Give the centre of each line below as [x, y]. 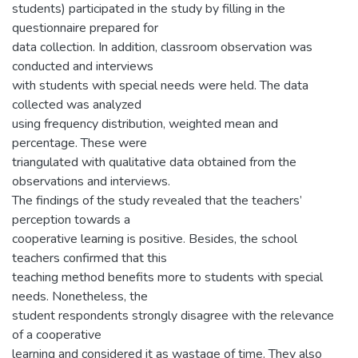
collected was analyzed [77, 104]
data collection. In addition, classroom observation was [162, 47]
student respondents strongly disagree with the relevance [173, 315]
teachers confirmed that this [89, 258]
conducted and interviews [83, 66]
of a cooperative [57, 334]
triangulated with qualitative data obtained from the [154, 162]
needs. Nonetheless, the [80, 296]
